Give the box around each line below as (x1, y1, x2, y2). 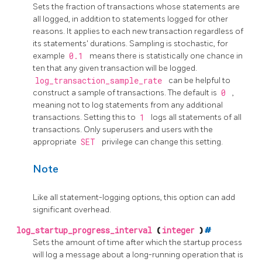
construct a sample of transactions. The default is (33, 87, 219, 98)
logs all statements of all (151, 112, 242, 122)
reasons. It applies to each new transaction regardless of (33, 26, 243, 36)
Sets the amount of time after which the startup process (33, 237, 242, 247)
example (33, 50, 67, 61)
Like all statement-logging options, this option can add (33, 192, 235, 202)
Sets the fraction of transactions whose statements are (33, 1, 240, 12)
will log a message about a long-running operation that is (33, 249, 243, 260)
